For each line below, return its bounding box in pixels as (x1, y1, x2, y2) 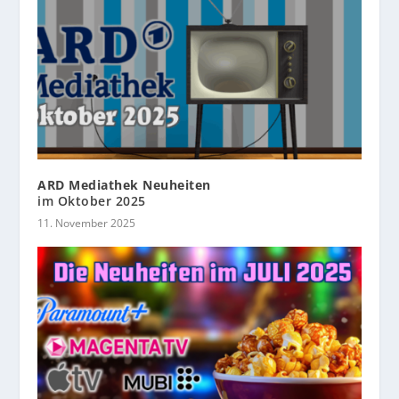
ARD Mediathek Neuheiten (37, 176, 211, 194)
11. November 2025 (37, 216, 136, 232)
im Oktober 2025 (37, 192, 146, 210)
